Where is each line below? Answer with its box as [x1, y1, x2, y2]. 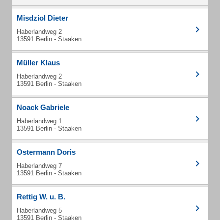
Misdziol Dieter [17, 14, 68, 22]
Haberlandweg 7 [17, 162, 62, 169]
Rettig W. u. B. [17, 192, 65, 201]
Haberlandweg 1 [17, 117, 62, 125]
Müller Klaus [17, 58, 60, 67]
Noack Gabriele [17, 103, 69, 111]
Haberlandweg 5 [17, 207, 62, 214]
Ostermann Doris [17, 148, 76, 156]
